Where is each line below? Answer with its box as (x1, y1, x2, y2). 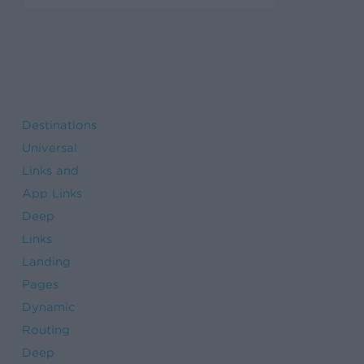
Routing (21, 323, 70, 336)
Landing (21, 254, 71, 268)
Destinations (21, 118, 97, 132)
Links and (21, 163, 79, 177)
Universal (21, 141, 77, 154)
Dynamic (21, 300, 75, 314)
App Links (21, 186, 82, 200)
